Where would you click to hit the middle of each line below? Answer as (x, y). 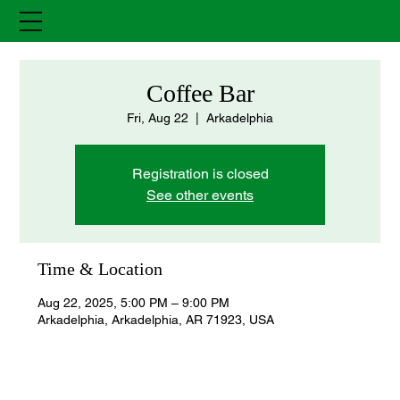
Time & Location (100, 269)
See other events (200, 196)
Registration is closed (200, 174)
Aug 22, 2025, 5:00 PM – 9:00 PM (134, 303)
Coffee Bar (200, 94)
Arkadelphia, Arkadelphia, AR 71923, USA (156, 320)
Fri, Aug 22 (158, 118)
